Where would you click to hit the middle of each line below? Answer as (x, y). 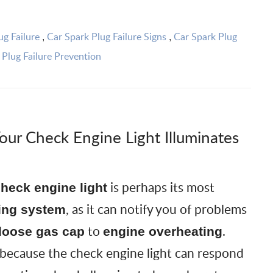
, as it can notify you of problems (156, 209)
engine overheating (162, 232)
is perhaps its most (161, 187)
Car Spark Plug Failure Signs (107, 36)
